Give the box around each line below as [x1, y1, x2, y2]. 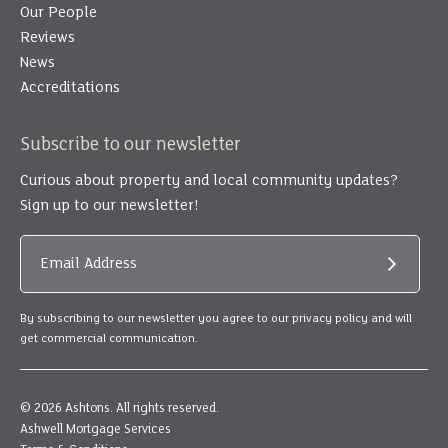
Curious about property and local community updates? [20, 172, 398, 189]
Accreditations [20, 79, 120, 96]
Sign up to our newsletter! [20, 197, 199, 214]
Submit [391, 267, 442, 284]
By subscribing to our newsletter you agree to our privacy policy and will [20, 311, 412, 325]
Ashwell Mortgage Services [20, 422, 171, 436]
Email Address [41, 255, 137, 272]
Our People [20, 4, 97, 21]
